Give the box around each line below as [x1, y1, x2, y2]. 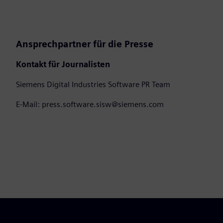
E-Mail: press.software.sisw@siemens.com [16, 100, 164, 110]
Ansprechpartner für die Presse [16, 39, 153, 50]
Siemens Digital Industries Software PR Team [16, 80, 170, 90]
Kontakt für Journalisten [16, 60, 110, 70]
